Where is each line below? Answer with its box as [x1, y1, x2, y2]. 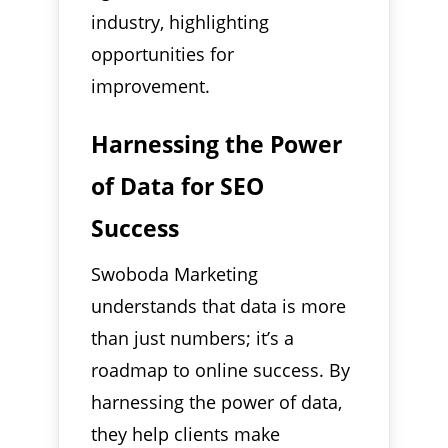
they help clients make [91, 421, 281, 446]
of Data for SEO [91, 169, 265, 202]
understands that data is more [91, 293, 347, 318]
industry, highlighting [91, 9, 270, 34]
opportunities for [91, 41, 235, 66]
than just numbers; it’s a [91, 325, 295, 350]
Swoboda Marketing [91, 261, 259, 286]
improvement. [91, 73, 211, 98]
